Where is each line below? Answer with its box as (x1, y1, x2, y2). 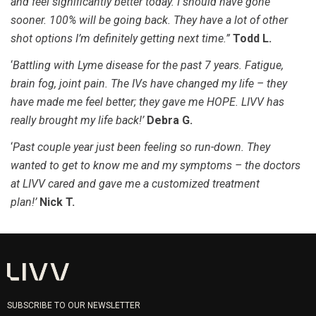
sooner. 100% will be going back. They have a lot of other (11, 13, 288, 27)
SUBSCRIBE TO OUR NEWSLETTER (7, 300, 140, 310)
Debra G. (147, 114, 193, 127)
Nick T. (39, 195, 75, 209)
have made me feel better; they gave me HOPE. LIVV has (11, 95, 284, 109)
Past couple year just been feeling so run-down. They (13, 140, 270, 154)
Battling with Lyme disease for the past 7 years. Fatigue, (13, 59, 284, 72)
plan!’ (11, 195, 37, 209)
